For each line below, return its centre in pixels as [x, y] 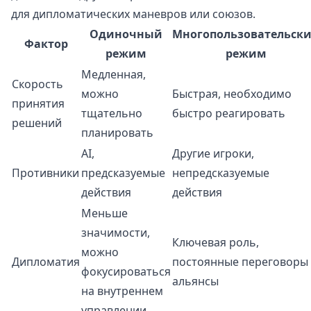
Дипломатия [46, 262]
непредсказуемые [221, 173]
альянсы [195, 281]
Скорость [37, 84]
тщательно [112, 114]
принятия [38, 104]
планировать [117, 133]
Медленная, [114, 75]
